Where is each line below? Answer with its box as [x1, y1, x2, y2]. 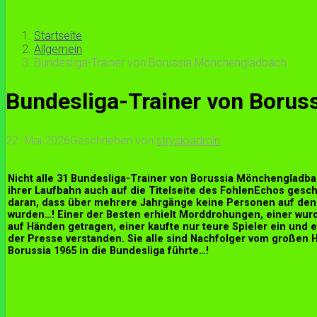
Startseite [34, 28, 82, 42]
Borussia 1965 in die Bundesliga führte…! [8, 245, 209, 258]
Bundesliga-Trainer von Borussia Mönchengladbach [34, 55, 287, 69]
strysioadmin [156, 133, 220, 147]
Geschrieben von [70, 133, 156, 147]
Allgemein [34, 42, 82, 56]
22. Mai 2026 [6, 133, 70, 147]
